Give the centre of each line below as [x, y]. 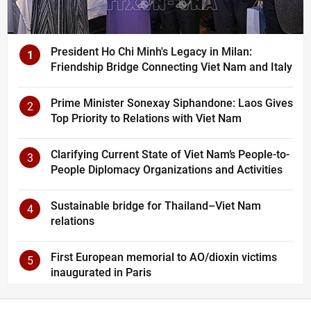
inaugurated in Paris [101, 272]
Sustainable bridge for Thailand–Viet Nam [156, 205]
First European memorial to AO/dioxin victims [164, 257]
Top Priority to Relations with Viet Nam [146, 118]
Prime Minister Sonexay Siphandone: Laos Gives [172, 103]
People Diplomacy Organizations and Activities [167, 169]
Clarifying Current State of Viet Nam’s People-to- [170, 154]
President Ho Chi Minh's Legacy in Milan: [151, 51]
